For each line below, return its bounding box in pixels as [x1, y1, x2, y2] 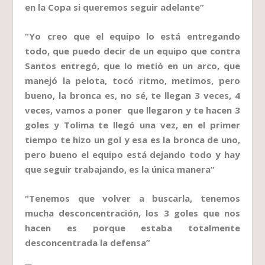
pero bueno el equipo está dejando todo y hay [25, 148, 240, 161]
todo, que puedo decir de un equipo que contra [25, 45, 240, 57]
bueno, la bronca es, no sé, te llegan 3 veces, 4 [25, 89, 240, 102]
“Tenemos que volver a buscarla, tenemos [25, 192, 240, 205]
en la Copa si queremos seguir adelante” [25, 1, 205, 14]
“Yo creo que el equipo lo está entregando [25, 30, 240, 43]
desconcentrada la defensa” [25, 237, 151, 249]
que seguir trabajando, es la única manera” [25, 163, 215, 176]
